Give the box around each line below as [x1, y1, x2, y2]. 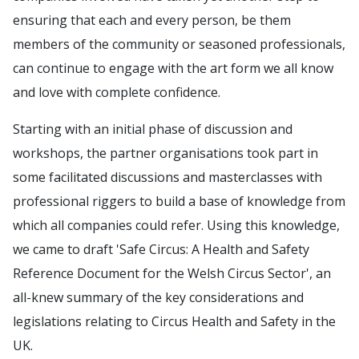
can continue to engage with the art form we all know [13, 59, 333, 77]
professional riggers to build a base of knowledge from [13, 192, 345, 210]
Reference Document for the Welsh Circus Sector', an [13, 264, 331, 282]
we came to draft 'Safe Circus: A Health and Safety [13, 240, 309, 258]
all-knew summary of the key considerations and [13, 288, 304, 306]
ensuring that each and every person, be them [13, 11, 291, 29]
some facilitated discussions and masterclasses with [13, 168, 322, 186]
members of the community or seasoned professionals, [13, 35, 345, 53]
